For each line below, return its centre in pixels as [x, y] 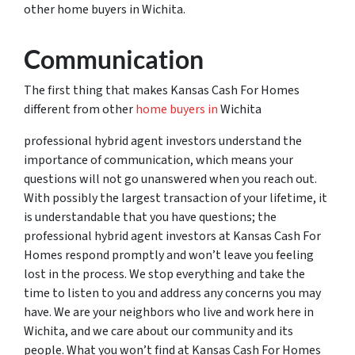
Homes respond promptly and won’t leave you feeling [169, 255]
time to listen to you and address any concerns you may [172, 293]
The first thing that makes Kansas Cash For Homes [162, 90]
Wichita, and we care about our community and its [158, 331]
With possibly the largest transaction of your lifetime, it [176, 198]
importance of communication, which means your [158, 160]
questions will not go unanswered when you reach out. [170, 179]
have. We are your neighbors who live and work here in [169, 312]
